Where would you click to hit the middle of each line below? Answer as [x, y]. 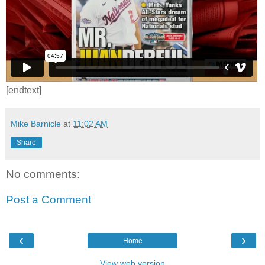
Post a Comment [49, 200]
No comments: [43, 174]
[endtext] [24, 90]
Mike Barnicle [36, 123]
